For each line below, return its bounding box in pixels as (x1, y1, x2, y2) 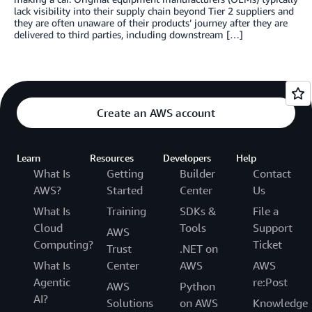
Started (107, 182, 143, 197)
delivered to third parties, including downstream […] (14, 28, 243, 40)
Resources (90, 151, 134, 164)
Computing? (33, 237, 93, 251)
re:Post (253, 274, 288, 289)
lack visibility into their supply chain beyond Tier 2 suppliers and (14, 4, 294, 17)
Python (180, 279, 215, 293)
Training (107, 203, 146, 218)
